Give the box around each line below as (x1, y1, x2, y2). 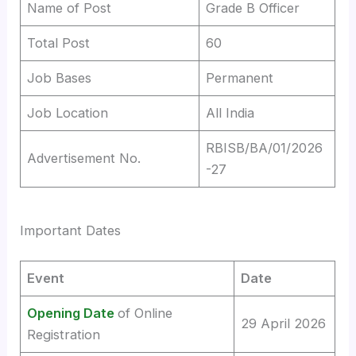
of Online (118, 305, 173, 322)
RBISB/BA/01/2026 (206, 139, 323, 156)
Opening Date (27, 305, 115, 322)
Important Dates (20, 222, 122, 238)
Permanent (206, 69, 274, 86)
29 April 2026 (241, 315, 327, 332)
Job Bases (27, 69, 92, 86)
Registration (27, 327, 101, 343)
